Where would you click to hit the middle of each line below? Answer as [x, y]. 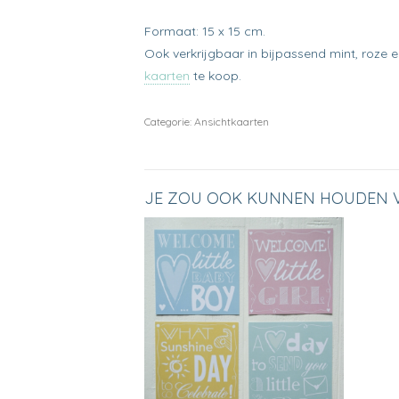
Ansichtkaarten [232, 122]
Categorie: [169, 122]
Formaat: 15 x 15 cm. [205, 32]
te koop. [216, 76]
